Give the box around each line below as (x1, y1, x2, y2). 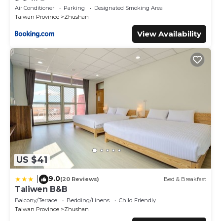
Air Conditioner (15, 4, 54, 11)
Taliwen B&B (15, 184, 68, 194)
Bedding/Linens (67, 196, 110, 204)
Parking (64, 4, 85, 11)
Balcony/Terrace (15, 196, 57, 204)
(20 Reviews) (60, 176, 99, 183)
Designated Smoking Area (94, 4, 163, 11)
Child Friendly (119, 196, 156, 204)
